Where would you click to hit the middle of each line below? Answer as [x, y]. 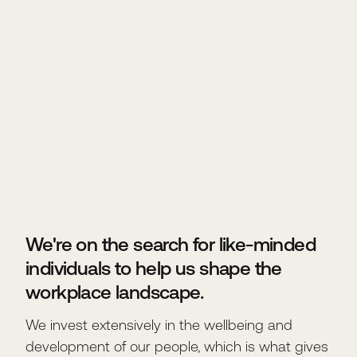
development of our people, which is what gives [177, 346]
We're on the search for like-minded [171, 244]
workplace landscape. [114, 292]
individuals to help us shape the [154, 268]
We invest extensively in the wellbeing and [159, 325]
